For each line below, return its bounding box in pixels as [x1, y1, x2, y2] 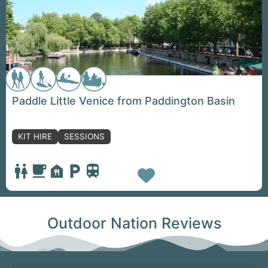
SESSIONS [64, 131, 105, 141]
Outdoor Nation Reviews [47, 214, 221, 232]
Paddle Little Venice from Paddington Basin [12, 95, 235, 108]
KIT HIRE [18, 131, 53, 141]
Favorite [154, 165, 220, 186]
